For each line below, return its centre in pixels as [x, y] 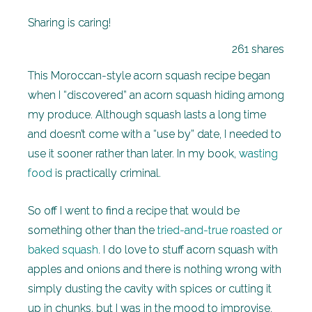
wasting [258, 154]
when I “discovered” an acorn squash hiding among [156, 95]
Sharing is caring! [69, 23]
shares [268, 49]
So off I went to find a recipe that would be [134, 211]
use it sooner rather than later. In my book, [133, 154]
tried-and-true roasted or [218, 230]
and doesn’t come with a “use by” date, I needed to [155, 134]
